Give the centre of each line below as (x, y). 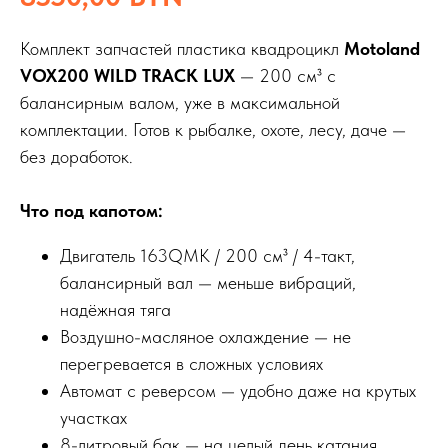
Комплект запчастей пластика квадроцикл (182, 49)
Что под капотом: (91, 211)
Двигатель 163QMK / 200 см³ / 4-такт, (207, 256)
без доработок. (76, 157)
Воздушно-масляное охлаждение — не (205, 337)
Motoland (382, 49)
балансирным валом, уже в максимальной (180, 103)
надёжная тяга (115, 310)
